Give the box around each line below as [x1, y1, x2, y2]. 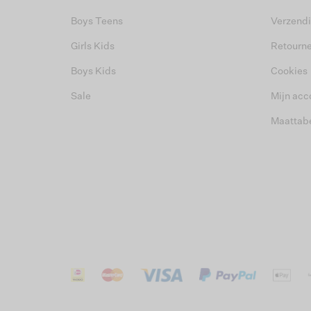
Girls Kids [71, 42, 115, 52]
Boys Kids [71, 67, 116, 77]
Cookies [271, 67, 308, 77]
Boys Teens [71, 17, 123, 27]
